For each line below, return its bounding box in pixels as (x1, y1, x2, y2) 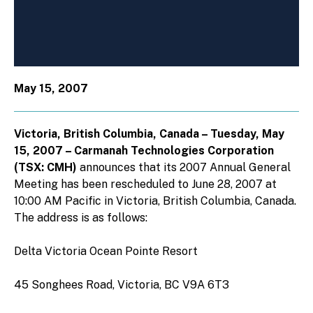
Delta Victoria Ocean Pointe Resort (14, 244, 198, 258)
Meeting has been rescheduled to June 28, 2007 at (14, 177, 277, 191)
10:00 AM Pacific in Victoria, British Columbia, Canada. (14, 194, 296, 208)
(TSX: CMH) (14, 160, 77, 174)
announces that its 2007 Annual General (77, 160, 291, 174)
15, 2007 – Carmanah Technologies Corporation (14, 143, 274, 157)
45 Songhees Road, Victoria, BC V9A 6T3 (14, 277, 229, 291)
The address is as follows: (14, 210, 147, 224)
